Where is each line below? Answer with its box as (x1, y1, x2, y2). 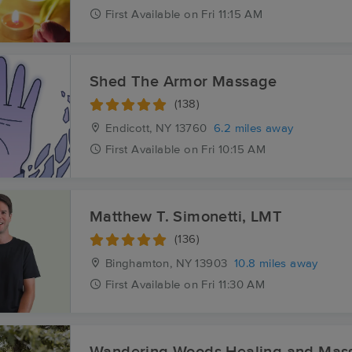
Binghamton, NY (101, 258, 192, 269)
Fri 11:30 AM (201, 279, 266, 291)
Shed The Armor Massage (90, 74, 277, 90)
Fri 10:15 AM (201, 144, 266, 156)
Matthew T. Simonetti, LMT (90, 209, 282, 225)
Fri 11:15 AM (201, 9, 263, 20)
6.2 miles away (214, 123, 294, 134)
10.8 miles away (233, 258, 318, 269)
